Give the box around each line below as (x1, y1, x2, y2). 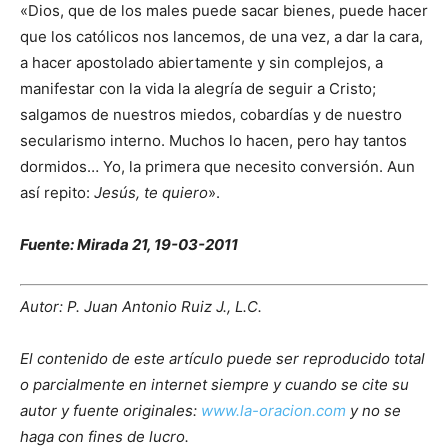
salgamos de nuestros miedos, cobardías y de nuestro (20, 105, 402, 124)
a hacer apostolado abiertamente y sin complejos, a (20, 53, 383, 72)
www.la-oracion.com (197, 400, 350, 420)
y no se (350, 400, 401, 420)
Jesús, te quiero (94, 183, 208, 202)
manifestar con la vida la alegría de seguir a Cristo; (20, 79, 376, 98)
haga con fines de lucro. (20, 426, 189, 446)
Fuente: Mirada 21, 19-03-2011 (20, 235, 238, 254)
